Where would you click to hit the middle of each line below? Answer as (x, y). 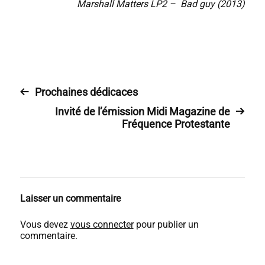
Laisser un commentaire (70, 198)
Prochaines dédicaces (86, 92)
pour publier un (166, 224)
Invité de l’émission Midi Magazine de (143, 111)
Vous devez (45, 224)
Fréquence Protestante (176, 124)
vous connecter (102, 224)
